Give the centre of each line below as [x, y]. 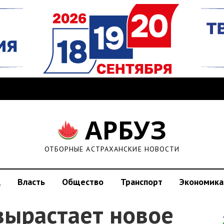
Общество [83, 182]
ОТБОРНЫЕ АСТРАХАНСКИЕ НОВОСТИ [112, 149]
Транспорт [141, 182]
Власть [31, 182]
